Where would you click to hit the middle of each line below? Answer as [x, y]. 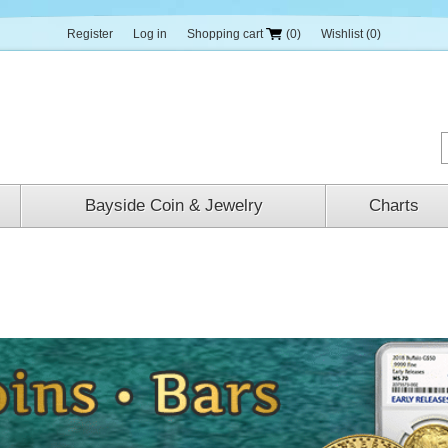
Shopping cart [225, 34]
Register [90, 34]
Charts [393, 205]
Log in [150, 34]
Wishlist [342, 34]
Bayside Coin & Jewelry [173, 205]
